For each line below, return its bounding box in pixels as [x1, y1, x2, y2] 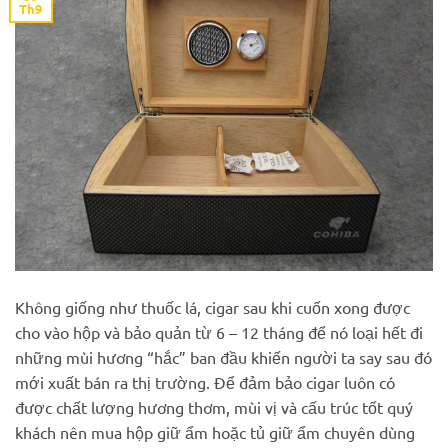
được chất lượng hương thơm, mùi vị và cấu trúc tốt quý [15, 396, 413, 417]
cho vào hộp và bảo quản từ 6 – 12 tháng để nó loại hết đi [15, 321, 423, 342]
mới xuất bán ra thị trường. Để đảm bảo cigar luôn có [15, 371, 395, 392]
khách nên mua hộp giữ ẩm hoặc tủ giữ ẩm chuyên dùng [15, 421, 415, 442]
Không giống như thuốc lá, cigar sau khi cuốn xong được [15, 296, 410, 317]
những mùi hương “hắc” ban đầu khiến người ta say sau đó [15, 346, 432, 367]
